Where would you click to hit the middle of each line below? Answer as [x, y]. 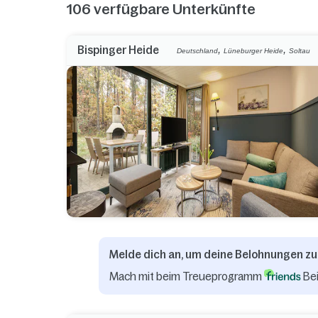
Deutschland [198, 50]
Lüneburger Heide [254, 50]
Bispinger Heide [119, 50]
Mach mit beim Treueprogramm [187, 276]
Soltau [300, 50]
